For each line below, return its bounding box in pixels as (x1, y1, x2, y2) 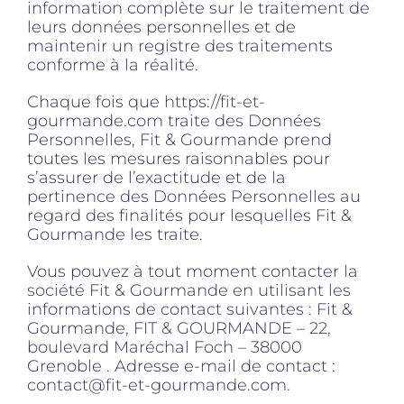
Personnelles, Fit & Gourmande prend (27, 129, 332, 150)
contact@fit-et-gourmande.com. (27, 374, 290, 395)
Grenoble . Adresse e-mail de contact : (27, 355, 335, 376)
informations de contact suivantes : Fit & (27, 298, 353, 319)
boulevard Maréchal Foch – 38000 (27, 336, 302, 357)
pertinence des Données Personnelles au (27, 186, 361, 207)
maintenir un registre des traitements (27, 35, 333, 56)
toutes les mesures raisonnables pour (27, 148, 330, 169)
